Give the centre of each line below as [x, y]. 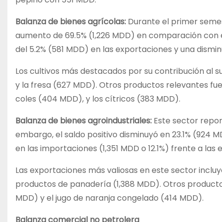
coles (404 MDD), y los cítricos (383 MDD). [98, 99]
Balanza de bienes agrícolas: [71, 22]
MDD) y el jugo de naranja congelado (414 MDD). [110, 198]
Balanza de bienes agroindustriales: [83, 121]
